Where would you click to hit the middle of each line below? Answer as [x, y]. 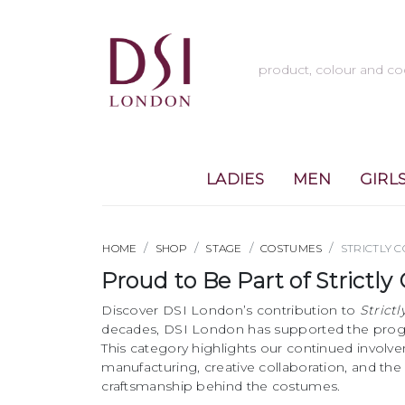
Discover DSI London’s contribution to [231, 310]
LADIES [235, 179]
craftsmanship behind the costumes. [221, 386]
